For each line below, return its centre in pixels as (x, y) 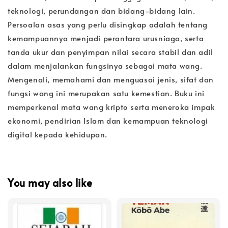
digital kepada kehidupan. (58, 134)
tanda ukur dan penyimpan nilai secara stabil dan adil (110, 52)
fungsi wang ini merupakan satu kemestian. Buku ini (106, 93)
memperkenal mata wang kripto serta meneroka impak (111, 107)
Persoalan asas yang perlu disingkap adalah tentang (108, 24)
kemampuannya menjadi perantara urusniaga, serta (106, 38)
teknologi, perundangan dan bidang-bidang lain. (102, 11)
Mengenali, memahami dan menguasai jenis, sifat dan (111, 79)
